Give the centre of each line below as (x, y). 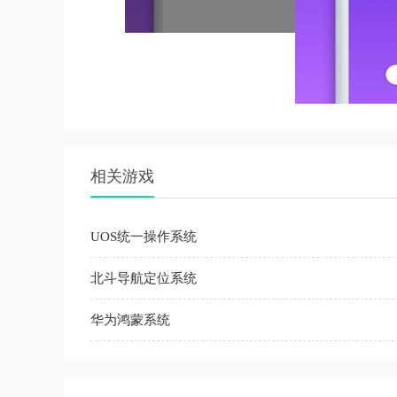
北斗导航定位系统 (144, 278)
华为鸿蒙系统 (130, 320)
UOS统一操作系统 (144, 237)
